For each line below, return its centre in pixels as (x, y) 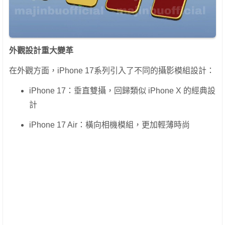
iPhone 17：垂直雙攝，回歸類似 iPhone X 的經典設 (122, 90)
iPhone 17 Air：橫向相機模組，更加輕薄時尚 (109, 125)
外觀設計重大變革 (41, 50)
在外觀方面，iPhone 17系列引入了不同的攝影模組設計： (112, 70)
